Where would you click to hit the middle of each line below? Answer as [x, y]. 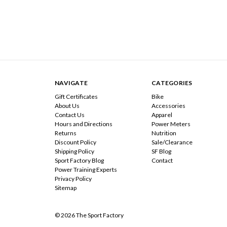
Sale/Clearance [172, 142]
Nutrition [164, 133]
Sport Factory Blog [79, 160]
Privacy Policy [73, 178]
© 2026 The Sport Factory [89, 215]
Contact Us [70, 115]
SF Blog [161, 151]
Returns [66, 133]
